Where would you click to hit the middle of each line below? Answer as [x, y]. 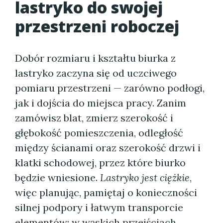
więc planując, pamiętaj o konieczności [106, 192]
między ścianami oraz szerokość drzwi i [108, 148]
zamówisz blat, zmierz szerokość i [94, 118]
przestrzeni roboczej [97, 26]
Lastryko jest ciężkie [145, 177]
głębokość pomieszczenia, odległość [99, 133]
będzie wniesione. [57, 177]
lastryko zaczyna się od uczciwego [96, 73]
